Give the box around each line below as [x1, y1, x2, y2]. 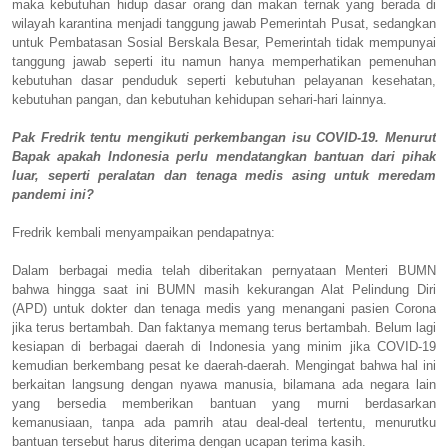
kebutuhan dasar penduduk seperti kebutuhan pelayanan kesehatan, [12, 72, 436, 88]
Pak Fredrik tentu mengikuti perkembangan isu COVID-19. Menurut [12, 129, 436, 145]
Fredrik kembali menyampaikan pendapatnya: [12, 224, 275, 240]
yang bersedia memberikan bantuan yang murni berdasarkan [12, 395, 436, 411]
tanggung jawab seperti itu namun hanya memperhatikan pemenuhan [12, 53, 436, 69]
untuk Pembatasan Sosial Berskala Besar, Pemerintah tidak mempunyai [12, 34, 436, 50]
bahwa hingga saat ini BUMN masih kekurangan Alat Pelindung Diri [12, 281, 436, 297]
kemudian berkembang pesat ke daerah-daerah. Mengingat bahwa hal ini [12, 357, 436, 373]
